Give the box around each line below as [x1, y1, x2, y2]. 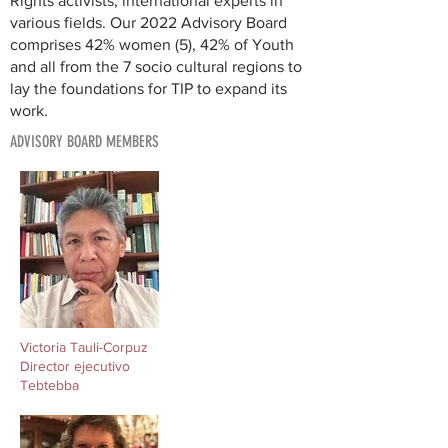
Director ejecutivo [20, 358, 130, 374]
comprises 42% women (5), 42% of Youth [10, 36, 294, 53]
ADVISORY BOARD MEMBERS [10, 132, 159, 151]
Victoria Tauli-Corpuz [20, 339, 148, 355]
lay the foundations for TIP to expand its [10, 80, 287, 97]
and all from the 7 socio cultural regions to [10, 58, 302, 75]
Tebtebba [20, 377, 79, 393]
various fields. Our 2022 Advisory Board [10, 14, 287, 31]
